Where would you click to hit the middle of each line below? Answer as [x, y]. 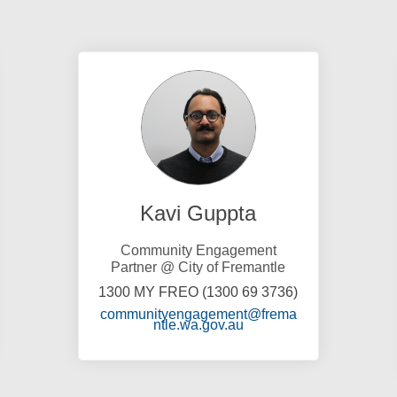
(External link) [286, 323]
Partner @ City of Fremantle [198, 267]
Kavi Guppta [198, 213]
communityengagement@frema [198, 314]
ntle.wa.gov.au [198, 324]
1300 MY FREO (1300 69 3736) [198, 292]
